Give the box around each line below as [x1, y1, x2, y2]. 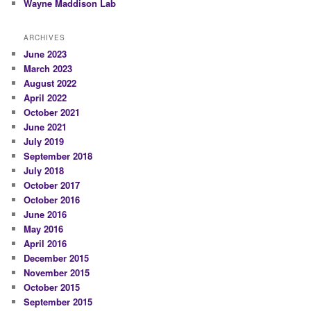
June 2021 [24, 120, 67, 134]
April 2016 [24, 237, 67, 251]
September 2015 [24, 295, 93, 309]
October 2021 [24, 106, 81, 119]
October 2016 [24, 193, 81, 207]
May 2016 [24, 222, 64, 236]
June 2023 [24, 47, 67, 61]
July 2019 [24, 135, 65, 149]
